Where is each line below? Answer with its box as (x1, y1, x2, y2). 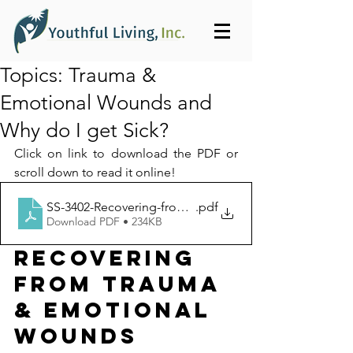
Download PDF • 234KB (46, 214, 162, 229)
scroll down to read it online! (14, 165, 176, 180)
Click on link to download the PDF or (14, 146, 238, 161)
